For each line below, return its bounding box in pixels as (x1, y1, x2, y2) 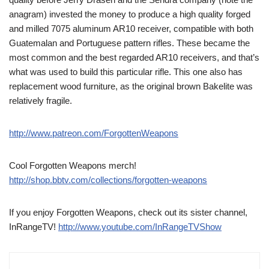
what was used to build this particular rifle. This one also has (9, 67, 243, 77)
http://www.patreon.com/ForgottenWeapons (9, 128, 178, 139)
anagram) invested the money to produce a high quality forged (9, 9, 250, 20)
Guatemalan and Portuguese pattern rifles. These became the (9, 38, 250, 49)
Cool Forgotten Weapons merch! (9, 160, 136, 171)
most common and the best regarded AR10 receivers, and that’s (9, 52, 259, 63)
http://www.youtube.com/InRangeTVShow (58, 222, 222, 232)
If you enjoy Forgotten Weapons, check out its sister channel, (9, 207, 247, 218)
